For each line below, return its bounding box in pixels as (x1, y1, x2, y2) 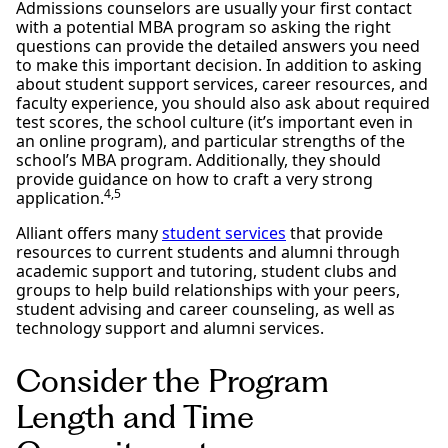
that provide (286, 221, 383, 244)
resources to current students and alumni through (16, 240, 400, 263)
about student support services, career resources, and (16, 72, 428, 95)
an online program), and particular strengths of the (16, 129, 405, 152)
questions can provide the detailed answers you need (16, 34, 420, 57)
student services (162, 221, 286, 244)
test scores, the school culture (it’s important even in (16, 110, 413, 133)
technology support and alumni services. (16, 316, 324, 339)
